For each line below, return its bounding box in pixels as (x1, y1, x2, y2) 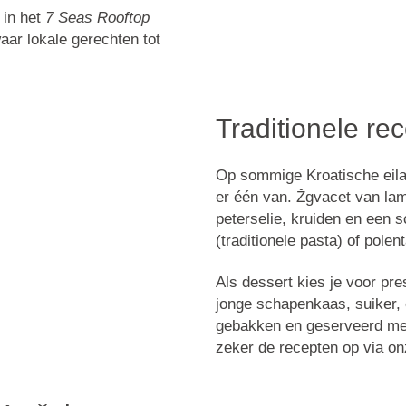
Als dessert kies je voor (215, 274, 381, 292)
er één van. (215, 188, 296, 206)
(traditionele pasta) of (215, 231, 364, 249)
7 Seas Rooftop (44, 9, 150, 27)
